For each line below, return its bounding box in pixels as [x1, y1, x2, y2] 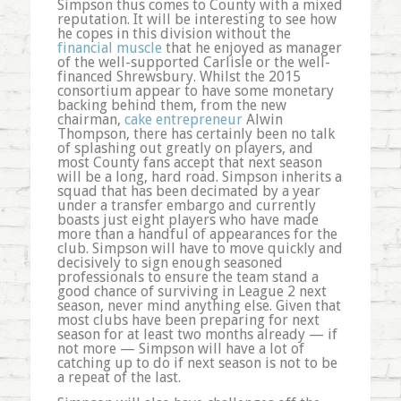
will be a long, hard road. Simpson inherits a [56, 167, 342, 185]
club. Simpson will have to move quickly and [56, 239, 343, 257]
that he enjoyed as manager [161, 38, 342, 56]
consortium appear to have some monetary [56, 81, 334, 99]
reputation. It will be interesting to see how [56, 10, 337, 28]
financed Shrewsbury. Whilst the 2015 [56, 67, 301, 85]
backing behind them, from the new [56, 96, 286, 114]
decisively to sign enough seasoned [56, 253, 283, 271]
